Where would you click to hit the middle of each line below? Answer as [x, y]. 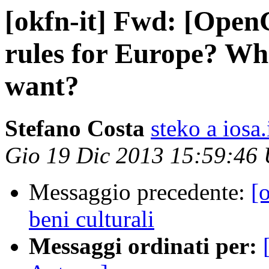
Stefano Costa [75, 128]
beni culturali [92, 219]
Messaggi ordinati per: [143, 246]
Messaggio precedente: [140, 192]
